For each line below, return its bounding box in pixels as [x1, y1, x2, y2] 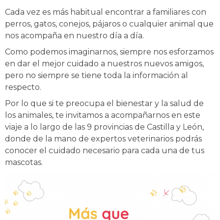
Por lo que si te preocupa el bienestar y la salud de [5, 98, 204, 108]
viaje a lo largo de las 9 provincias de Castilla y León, [5, 122, 204, 132]
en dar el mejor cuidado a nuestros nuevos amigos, [5, 58, 204, 68]
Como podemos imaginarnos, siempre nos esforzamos [5, 47, 214, 56]
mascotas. [5, 157, 43, 167]
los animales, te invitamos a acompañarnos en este [5, 110, 200, 120]
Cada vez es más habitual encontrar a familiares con [5, 7, 206, 17]
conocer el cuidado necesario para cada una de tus [5, 145, 204, 155]
